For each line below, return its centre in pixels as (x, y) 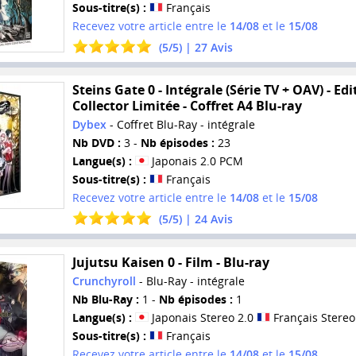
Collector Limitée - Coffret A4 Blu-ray (187, 106)
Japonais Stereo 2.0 (202, 317)
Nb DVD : (96, 143)
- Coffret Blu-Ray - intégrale (180, 125)
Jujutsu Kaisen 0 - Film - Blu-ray (170, 262)
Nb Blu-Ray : (105, 299)
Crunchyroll (104, 281)
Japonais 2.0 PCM (195, 161)
